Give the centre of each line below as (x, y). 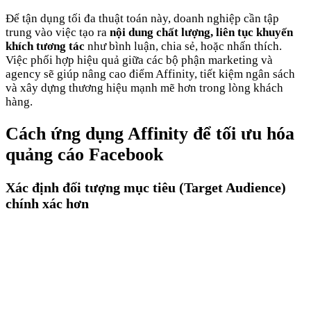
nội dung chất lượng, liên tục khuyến (201, 32)
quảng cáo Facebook (84, 155)
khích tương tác (45, 46)
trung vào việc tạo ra (58, 32)
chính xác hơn (47, 204)
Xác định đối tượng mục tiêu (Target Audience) (146, 188)
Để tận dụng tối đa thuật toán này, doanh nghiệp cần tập (142, 18)
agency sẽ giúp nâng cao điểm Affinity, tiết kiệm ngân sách (150, 74)
